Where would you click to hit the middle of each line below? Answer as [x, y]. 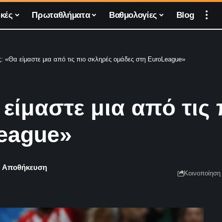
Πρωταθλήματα [61, 15]
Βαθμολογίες [133, 15]
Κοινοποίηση [202, 173]
